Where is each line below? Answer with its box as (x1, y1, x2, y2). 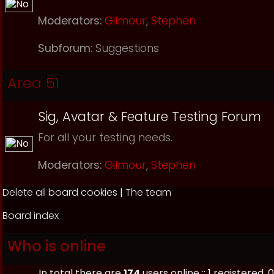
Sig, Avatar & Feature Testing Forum (38, 108, 261, 125)
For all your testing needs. (38, 130, 172, 145)
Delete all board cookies (2, 185, 117, 199)
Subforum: (38, 41, 95, 56)
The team (125, 185, 171, 199)
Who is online (7, 236, 106, 256)
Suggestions (95, 41, 159, 56)
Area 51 (7, 73, 59, 93)
